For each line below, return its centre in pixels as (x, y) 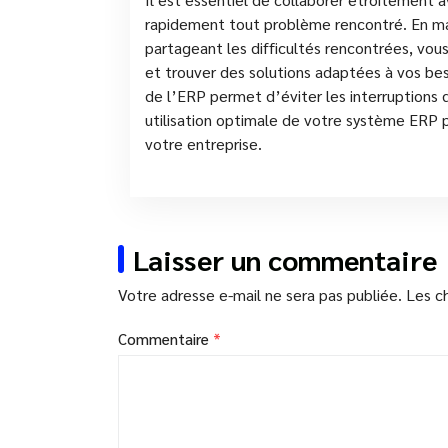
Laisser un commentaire (285, 258)
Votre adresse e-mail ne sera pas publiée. (260, 294)
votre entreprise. (203, 143)
